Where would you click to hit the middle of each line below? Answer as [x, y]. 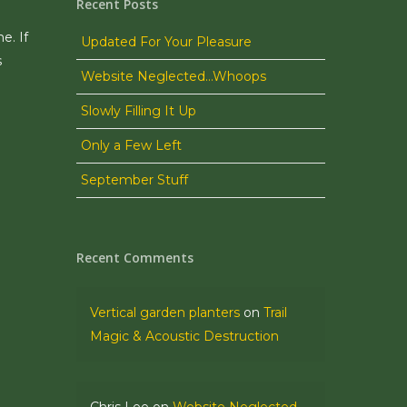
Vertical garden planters [165, 313]
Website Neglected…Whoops [174, 76]
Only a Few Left [132, 145]
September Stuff [135, 180]
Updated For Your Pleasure [167, 42]
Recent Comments [135, 258]
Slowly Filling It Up [139, 111]
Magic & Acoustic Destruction [185, 336]
